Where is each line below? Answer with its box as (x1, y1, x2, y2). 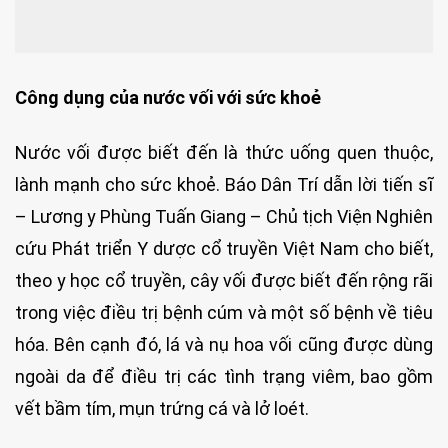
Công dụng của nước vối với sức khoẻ (15, 86, 321, 108)
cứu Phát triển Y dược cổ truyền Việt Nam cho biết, (15, 237, 433, 259)
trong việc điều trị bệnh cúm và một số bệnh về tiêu (15, 301, 433, 323)
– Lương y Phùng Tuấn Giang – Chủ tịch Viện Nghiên (15, 205, 433, 227)
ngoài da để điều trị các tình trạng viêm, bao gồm (15, 365, 433, 387)
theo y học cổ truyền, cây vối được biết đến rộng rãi (15, 269, 433, 291)
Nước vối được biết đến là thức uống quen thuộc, (15, 141, 433, 163)
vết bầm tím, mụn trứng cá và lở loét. (15, 397, 309, 419)
